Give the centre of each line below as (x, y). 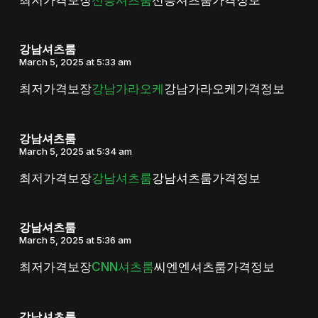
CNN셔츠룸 (122, 267)
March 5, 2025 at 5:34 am (75, 151)
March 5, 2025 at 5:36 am (75, 240)
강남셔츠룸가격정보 (206, 178)
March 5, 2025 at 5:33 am (75, 62)
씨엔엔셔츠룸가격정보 (214, 267)
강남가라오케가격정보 (224, 89)
